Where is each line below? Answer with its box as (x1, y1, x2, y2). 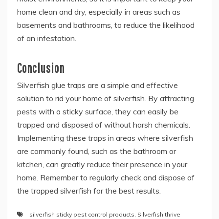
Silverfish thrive (137, 211, 180, 218)
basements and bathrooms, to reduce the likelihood (17, 20, 195, 30)
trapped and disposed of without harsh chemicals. (17, 120, 190, 130)
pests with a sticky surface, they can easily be (17, 107, 178, 116)
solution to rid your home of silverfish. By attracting (17, 93, 194, 103)
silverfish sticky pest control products (29, 211, 134, 218)
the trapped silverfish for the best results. (17, 186, 161, 196)
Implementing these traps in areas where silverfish (17, 133, 193, 143)
